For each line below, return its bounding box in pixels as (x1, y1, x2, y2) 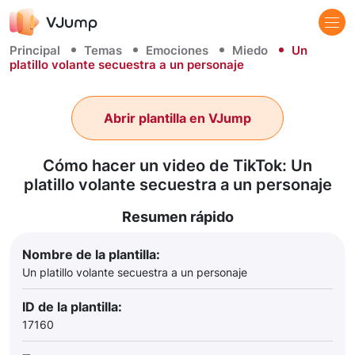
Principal (10, 43, 60, 58)
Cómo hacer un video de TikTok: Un (43, 156, 312, 175)
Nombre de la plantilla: (22, 246, 160, 262)
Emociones (146, 43, 208, 58)
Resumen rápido (121, 208, 234, 225)
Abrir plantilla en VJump (104, 110, 251, 126)
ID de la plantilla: (22, 299, 122, 315)
